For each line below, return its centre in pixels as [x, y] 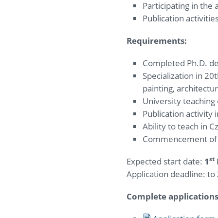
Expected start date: [165, 161]
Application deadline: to [172, 174]
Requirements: [157, 40]
